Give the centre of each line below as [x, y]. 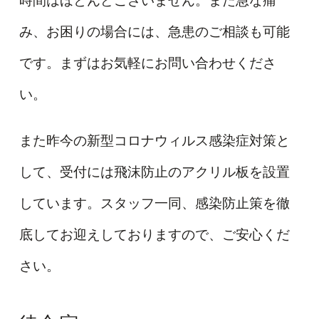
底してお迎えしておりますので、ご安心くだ [154, 235]
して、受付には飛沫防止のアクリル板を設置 [154, 172]
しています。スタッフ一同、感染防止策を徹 [154, 204]
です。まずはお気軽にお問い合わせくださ [147, 63]
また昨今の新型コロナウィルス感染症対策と [154, 141]
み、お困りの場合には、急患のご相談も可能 [154, 31]
